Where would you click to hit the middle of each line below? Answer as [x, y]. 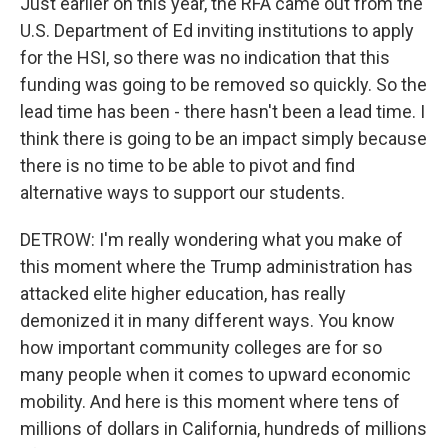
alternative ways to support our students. [182, 192]
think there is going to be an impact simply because [223, 138]
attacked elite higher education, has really [183, 293]
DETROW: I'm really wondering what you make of [211, 239]
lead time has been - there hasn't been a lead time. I [222, 111]
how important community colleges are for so [201, 347]
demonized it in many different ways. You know [207, 320]
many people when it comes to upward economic [215, 374]
